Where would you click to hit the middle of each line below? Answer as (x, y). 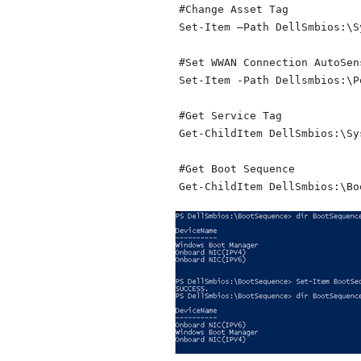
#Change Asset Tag (233, 9)
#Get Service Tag (230, 115)
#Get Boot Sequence (237, 168)
